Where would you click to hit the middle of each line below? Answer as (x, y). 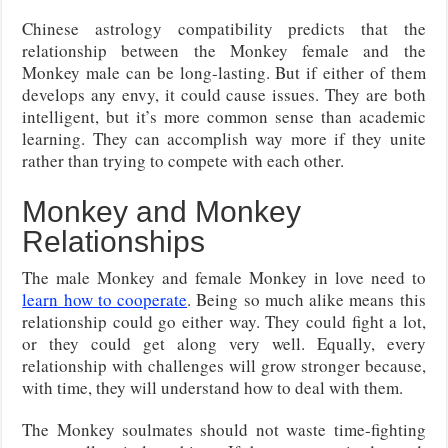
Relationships (114, 242)
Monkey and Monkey (162, 212)
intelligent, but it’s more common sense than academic (224, 117)
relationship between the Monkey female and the (224, 51)
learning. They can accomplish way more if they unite (224, 139)
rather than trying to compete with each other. (183, 161)
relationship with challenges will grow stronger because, (224, 366)
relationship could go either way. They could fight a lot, (224, 322)
